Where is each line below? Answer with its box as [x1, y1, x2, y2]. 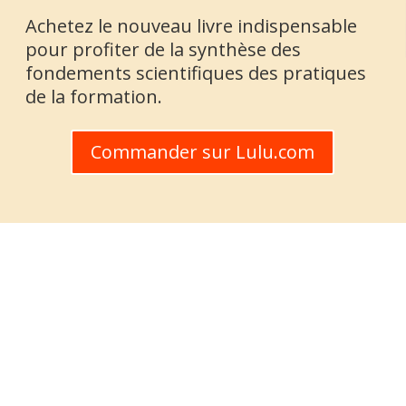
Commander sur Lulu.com [91, 139, 315, 164]
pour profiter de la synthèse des [25, 37, 302, 63]
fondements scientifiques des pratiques [25, 61, 367, 86]
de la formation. [25, 84, 163, 110]
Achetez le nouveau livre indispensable [25, 14, 358, 39]
